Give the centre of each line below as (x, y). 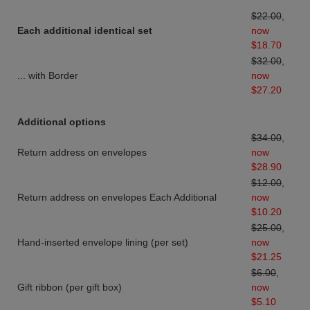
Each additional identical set (85, 31)
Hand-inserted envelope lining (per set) (103, 243)
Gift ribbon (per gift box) (70, 288)
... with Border (48, 76)
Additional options (62, 122)
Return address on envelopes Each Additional (117, 198)
